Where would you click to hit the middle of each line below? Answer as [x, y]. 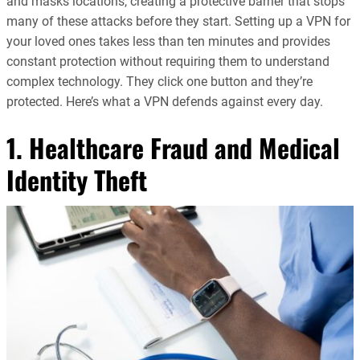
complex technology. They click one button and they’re [160, 81]
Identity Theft [77, 179]
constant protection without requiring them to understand [168, 61]
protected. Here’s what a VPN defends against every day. [165, 101]
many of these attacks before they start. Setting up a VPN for [178, 21]
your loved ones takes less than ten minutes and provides [168, 41]
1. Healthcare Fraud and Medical [173, 147]
